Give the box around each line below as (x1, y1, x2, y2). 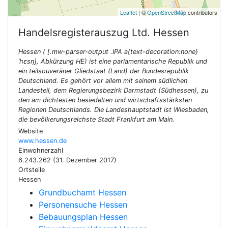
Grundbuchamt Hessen (39, 187, 126, 197)
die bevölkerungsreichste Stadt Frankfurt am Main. (18, 116, 175, 123)
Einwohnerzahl (18, 147, 63, 154)
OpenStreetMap (147, 8, 186, 16)
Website (18, 127, 43, 135)
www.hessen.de (18, 137, 67, 145)
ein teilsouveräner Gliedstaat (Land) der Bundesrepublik (18, 67, 189, 75)
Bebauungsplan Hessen (39, 212, 128, 222)
